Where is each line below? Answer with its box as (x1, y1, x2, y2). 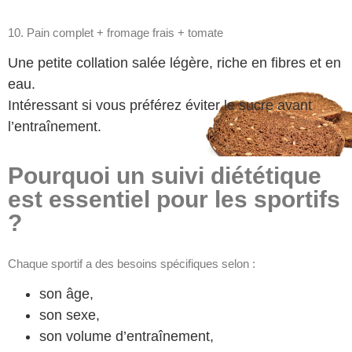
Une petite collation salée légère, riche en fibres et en (8, 55, 341, 71)
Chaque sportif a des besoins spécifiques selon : (8, 257, 255, 271)
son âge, (39, 286, 93, 302)
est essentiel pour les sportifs (8, 186, 340, 213)
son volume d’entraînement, (39, 328, 214, 345)
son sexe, (39, 307, 100, 324)
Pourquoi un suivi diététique (8, 163, 321, 189)
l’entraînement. (8, 119, 101, 135)
